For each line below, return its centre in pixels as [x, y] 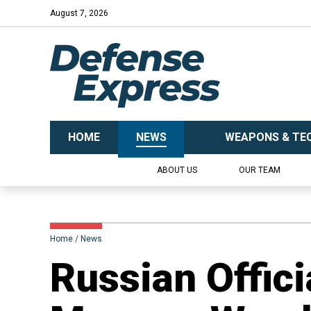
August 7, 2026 [79, 13]
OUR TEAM [259, 170]
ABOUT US [177, 170]
